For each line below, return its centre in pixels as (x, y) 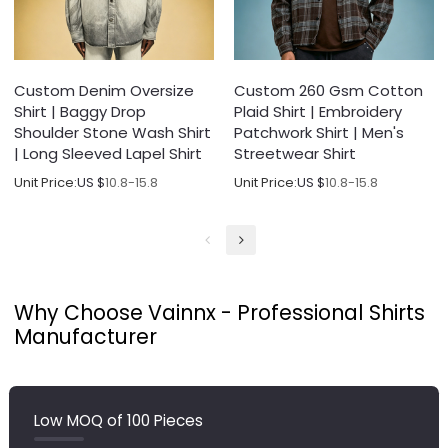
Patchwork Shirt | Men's (319, 132)
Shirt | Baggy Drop (80, 111)
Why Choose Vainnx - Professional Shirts (220, 312)
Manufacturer (86, 336)
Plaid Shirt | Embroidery (318, 111)
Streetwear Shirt (295, 153)
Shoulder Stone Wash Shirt (113, 132)
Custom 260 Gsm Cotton (328, 90)
